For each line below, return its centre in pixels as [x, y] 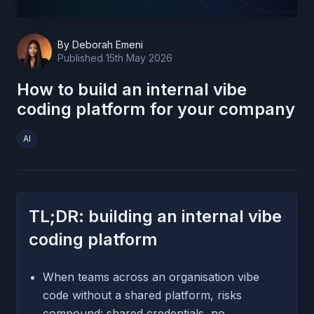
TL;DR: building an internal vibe [155, 216]
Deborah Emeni [108, 44]
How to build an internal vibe [132, 89]
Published [82, 57]
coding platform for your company [156, 109]
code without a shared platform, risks [142, 295]
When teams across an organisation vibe [151, 277]
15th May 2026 [139, 57]
